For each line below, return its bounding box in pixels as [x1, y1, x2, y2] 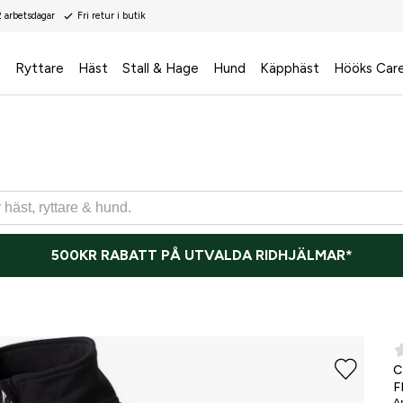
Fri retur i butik [77, 10, 146, 22]
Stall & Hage [121, 60, 199, 76]
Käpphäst [259, 60, 319, 76]
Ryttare [14, 60, 64, 76]
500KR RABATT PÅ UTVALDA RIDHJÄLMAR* [50, 246, 353, 264]
